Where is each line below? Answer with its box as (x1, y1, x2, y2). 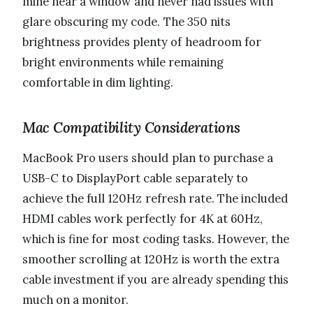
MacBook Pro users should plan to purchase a (22, 150, 274, 166)
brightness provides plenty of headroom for (22, 34, 261, 50)
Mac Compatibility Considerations (22, 117, 240, 137)
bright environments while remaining (22, 54, 224, 70)
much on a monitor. (22, 291, 129, 307)
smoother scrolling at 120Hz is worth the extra (22, 251, 280, 267)
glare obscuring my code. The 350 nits (22, 13, 231, 29)
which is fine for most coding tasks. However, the (22, 231, 290, 247)
